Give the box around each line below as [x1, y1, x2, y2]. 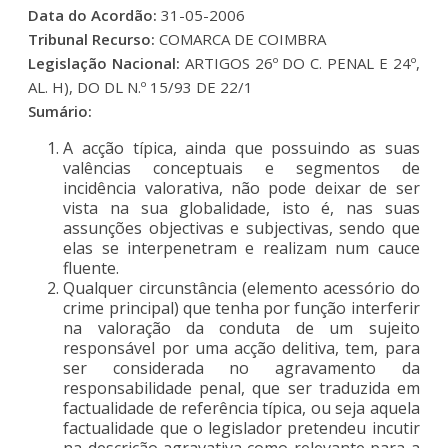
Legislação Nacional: [28, 52, 181, 73]
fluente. [63, 256, 120, 279]
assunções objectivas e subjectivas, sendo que [63, 216, 420, 239]
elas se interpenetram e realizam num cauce [63, 236, 420, 259]
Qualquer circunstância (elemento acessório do [63, 276, 420, 299]
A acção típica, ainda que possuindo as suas [63, 136, 420, 159]
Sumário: [28, 100, 93, 121]
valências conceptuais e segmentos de [63, 156, 420, 179]
